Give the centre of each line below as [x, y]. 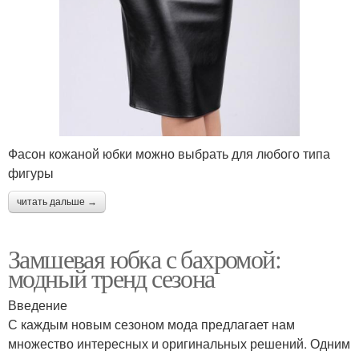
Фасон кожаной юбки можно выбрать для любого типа [169, 154]
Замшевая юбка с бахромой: [144, 259]
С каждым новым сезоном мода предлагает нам [151, 325]
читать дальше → [57, 202]
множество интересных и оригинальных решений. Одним [179, 344]
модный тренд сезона [111, 278]
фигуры [31, 173]
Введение [38, 305]
